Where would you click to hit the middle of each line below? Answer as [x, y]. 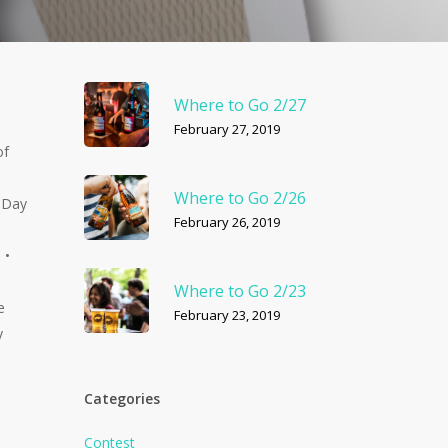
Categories [122, 398]
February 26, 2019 [227, 221]
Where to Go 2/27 [240, 104]
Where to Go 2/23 [240, 290]
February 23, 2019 [227, 314]
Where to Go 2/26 [240, 197]
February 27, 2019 [227, 128]
